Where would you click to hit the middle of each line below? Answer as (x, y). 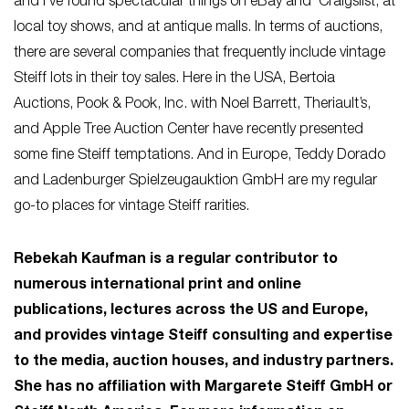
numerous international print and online (157, 286)
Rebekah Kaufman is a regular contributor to (176, 260)
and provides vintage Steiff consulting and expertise (203, 337)
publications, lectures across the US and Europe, (191, 311)
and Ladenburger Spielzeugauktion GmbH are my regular (195, 182)
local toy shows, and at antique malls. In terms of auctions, (198, 28)
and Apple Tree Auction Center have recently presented (189, 131)
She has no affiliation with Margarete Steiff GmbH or (203, 388)
